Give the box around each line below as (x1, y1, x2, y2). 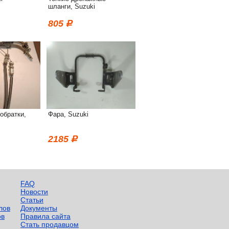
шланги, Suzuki (48, 3, 95, 10)
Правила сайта (20, 212, 71, 220)
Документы (20, 204, 57, 212)
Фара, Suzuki (48, 110, 88, 118)
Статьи (20, 196, 43, 204)
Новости (20, 188, 48, 196)
